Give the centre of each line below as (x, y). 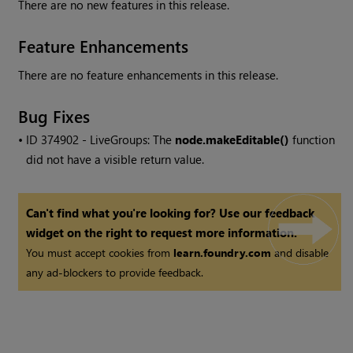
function (312, 140)
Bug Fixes (54, 116)
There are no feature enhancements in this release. (149, 75)
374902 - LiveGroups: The (108, 140)
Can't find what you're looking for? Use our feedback (171, 213)
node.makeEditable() (232, 140)
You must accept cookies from (100, 253)
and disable (300, 253)
